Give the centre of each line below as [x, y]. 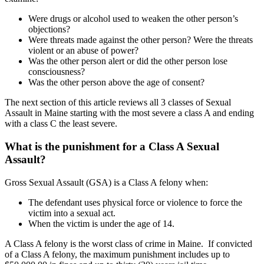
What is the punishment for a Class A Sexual [112, 146]
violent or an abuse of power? [83, 51]
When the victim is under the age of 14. [104, 223]
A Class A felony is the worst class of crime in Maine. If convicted [128, 243]
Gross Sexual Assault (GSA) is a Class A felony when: [108, 182]
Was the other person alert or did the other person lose [128, 61]
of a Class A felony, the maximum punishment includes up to [117, 254]
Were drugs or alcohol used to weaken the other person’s [133, 19]
